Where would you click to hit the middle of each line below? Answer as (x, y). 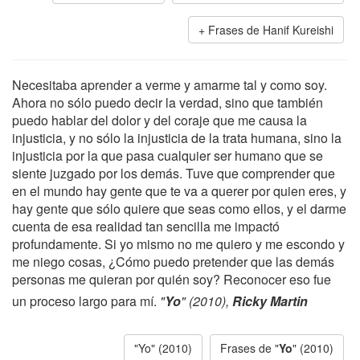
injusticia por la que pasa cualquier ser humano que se (168, 155)
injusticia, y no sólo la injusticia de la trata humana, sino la (177, 138)
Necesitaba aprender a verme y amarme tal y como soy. (170, 85)
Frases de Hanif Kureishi (271, 30)
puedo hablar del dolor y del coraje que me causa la (160, 120)
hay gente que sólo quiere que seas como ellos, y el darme (179, 209)
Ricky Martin (270, 301)
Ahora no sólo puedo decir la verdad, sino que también (168, 102)
